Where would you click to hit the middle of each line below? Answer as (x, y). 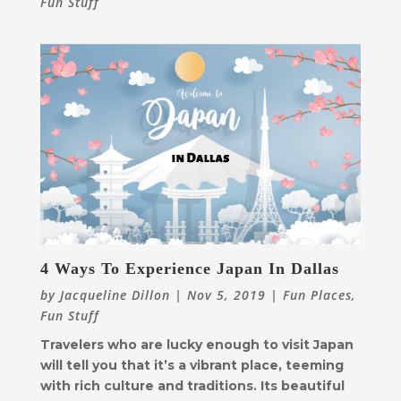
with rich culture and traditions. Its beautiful (192, 386)
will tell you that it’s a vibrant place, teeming (192, 366)
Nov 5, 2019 (226, 295)
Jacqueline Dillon (115, 295)
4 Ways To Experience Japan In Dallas (189, 269)
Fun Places (317, 295)
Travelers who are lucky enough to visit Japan (196, 345)
